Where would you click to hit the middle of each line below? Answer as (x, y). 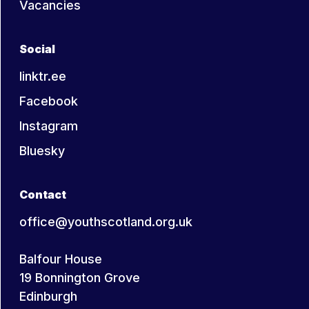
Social (37, 49)
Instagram (49, 126)
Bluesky (42, 151)
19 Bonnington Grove (80, 278)
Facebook (49, 101)
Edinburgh (48, 297)
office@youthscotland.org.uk (106, 222)
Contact (43, 195)
